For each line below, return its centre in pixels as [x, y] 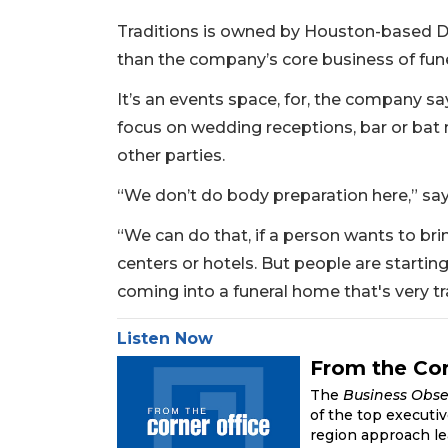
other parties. [171, 156]
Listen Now [165, 339]
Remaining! [91, 415]
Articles [71, 391]
